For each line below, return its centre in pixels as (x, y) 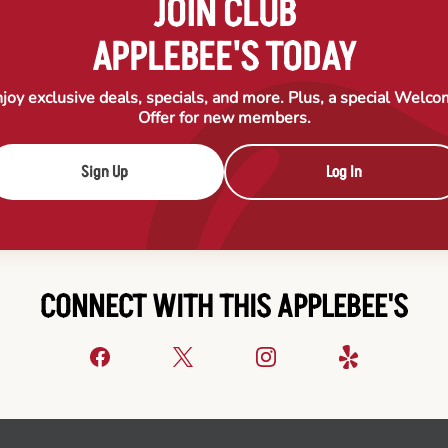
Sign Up (104, 172)
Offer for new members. (224, 118)
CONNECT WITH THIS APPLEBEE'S (224, 308)
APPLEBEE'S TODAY (224, 58)
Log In (343, 172)
